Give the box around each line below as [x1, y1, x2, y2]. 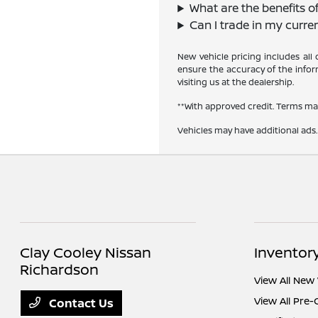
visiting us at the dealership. [177, 76, 295, 89]
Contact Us [46, 295, 114, 312]
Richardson [20, 260, 99, 280]
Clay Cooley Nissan [20, 243, 152, 263]
